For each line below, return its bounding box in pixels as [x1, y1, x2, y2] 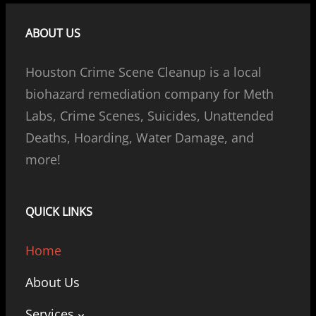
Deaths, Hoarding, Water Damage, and [25, 129, 254, 147]
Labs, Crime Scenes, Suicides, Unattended [25, 107, 274, 125]
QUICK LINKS [25, 204, 92, 220]
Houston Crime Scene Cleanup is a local [25, 63, 262, 81]
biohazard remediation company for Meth [25, 85, 274, 103]
